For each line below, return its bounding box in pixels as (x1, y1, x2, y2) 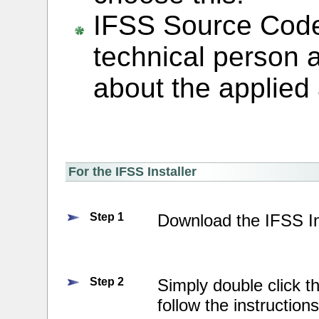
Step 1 (90, 211, 125, 223)
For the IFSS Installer (68, 164, 197, 179)
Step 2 (90, 276, 125, 288)
